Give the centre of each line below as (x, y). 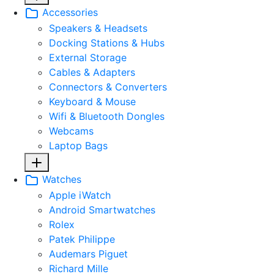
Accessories (68, 12)
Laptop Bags (78, 145)
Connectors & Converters (108, 87)
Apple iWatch (80, 195)
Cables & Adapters (92, 72)
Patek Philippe (82, 239)
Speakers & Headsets (98, 28)
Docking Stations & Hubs (107, 43)
